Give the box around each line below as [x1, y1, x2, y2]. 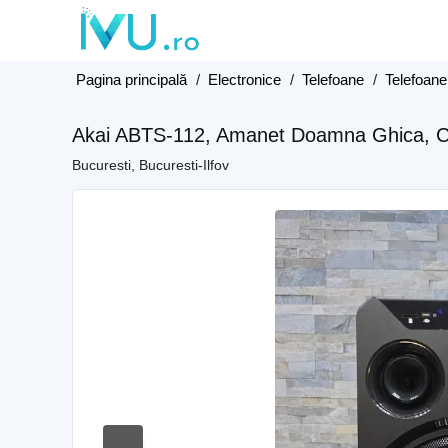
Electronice [208, 71, 281, 88]
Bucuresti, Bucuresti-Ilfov [72, 157, 229, 173]
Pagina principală [76, 71, 187, 88]
